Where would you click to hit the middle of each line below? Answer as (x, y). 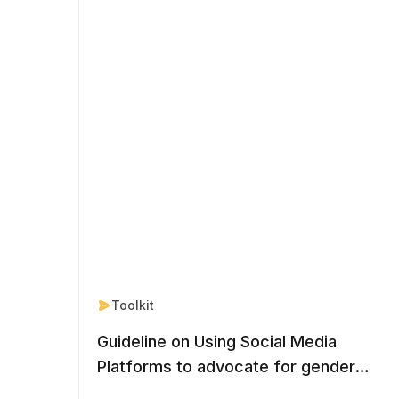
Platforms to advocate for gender (226, 366)
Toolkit (133, 305)
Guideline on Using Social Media (217, 341)
